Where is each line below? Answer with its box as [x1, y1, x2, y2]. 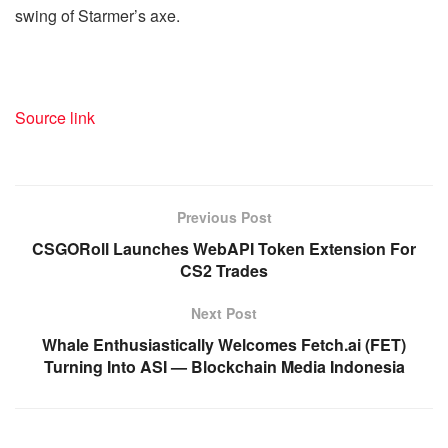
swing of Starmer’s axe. [15, 3, 180, 27]
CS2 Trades [180, 258, 268, 282]
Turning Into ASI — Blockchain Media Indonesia [43, 354, 405, 378]
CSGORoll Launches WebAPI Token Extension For [32, 236, 416, 260]
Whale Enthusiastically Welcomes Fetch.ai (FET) [42, 332, 406, 356]
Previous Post [176, 206, 272, 227]
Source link [15, 105, 95, 129]
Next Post [191, 302, 257, 323]
